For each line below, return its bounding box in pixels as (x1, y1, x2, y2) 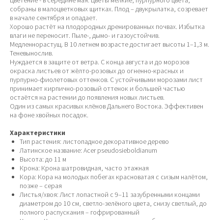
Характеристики (10, 128, 65, 137)
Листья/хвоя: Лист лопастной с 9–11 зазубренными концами (20, 190, 200, 199)
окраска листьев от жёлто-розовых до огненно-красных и (10, 66, 184, 75)
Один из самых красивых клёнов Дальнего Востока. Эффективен (10, 102, 203, 110)
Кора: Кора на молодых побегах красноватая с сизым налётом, (20, 172, 208, 181)
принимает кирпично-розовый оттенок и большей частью (10, 84, 185, 93)
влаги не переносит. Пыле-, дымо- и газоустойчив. (10, 31, 160, 40)
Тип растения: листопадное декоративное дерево (20, 137, 169, 146)
